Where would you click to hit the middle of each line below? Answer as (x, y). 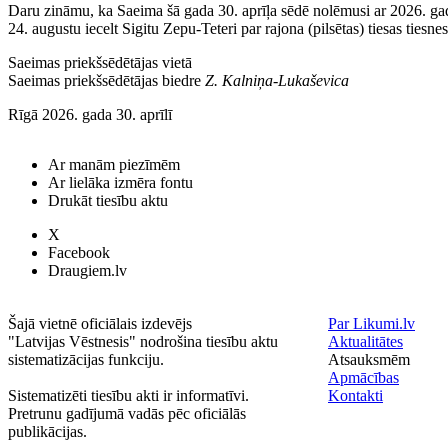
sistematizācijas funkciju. (86, 359)
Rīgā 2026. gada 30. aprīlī (90, 115)
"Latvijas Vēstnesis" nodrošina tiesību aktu (143, 341)
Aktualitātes (365, 341)
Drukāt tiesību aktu (108, 200)
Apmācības (363, 377)
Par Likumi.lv (371, 323)
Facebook (79, 252)
